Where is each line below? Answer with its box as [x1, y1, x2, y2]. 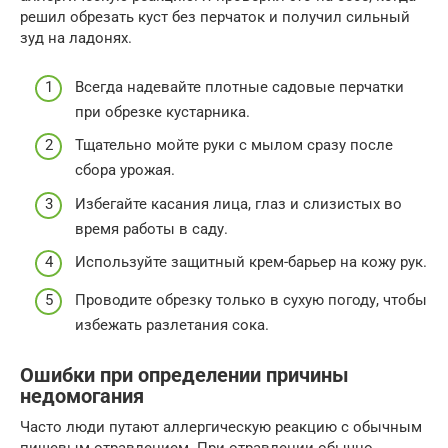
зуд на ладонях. [20, 29, 132, 48]
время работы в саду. [75, 219, 228, 238]
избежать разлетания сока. [75, 315, 269, 334]
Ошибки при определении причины [20, 363, 349, 387]
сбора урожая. [75, 161, 175, 180]
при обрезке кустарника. [75, 102, 250, 121]
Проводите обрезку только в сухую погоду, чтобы [75, 290, 427, 309]
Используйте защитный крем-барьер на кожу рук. [75, 253, 427, 272]
